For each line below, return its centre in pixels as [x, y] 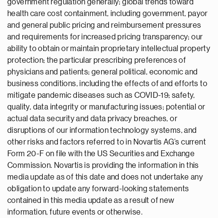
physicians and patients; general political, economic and [103, 72]
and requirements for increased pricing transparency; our [105, 37]
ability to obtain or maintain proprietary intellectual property [109, 49]
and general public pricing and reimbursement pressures [104, 25]
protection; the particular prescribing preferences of [97, 60]
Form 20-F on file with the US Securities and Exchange [101, 154]
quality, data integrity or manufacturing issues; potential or [106, 107]
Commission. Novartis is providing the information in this [103, 165]
